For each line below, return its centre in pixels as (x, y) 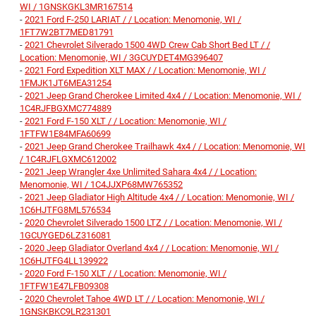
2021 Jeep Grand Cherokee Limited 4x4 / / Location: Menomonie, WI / (163, 96)
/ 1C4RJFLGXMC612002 (68, 159)
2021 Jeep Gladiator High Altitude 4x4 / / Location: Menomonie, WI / (159, 197)
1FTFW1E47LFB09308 (64, 286)
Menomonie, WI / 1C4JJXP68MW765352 (101, 185)
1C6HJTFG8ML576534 (65, 210)
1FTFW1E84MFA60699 (65, 134)
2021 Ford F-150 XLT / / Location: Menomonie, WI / (126, 121)
